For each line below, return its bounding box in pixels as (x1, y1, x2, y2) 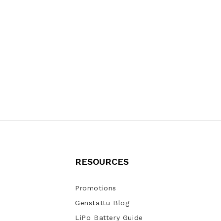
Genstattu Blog (74, 199, 130, 207)
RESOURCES (74, 156, 129, 167)
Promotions (74, 184, 116, 192)
